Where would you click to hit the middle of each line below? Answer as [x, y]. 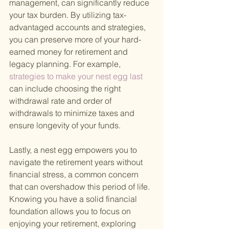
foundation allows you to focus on [71, 211]
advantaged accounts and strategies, [78, 27]
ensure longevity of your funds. [65, 125]
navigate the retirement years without [77, 162]
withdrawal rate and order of [61, 101]
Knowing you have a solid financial [74, 199]
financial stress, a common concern [75, 175]
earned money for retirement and [70, 52]
